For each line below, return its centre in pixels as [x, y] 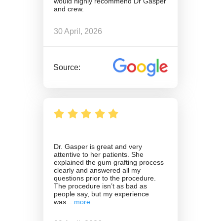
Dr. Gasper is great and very [98, 146]
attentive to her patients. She [99, 154]
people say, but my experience [101, 194]
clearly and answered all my [97, 170]
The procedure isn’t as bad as [100, 186]
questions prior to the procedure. [105, 178]
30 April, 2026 [78, 31]
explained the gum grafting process [109, 162]
